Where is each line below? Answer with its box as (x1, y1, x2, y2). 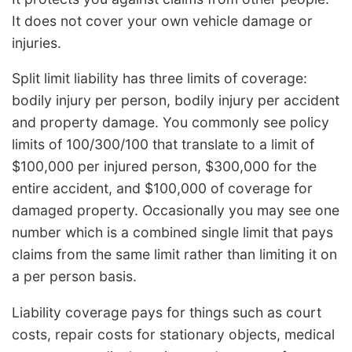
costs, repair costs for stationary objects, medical (12, 325, 335, 343)
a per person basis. (12, 268, 137, 285)
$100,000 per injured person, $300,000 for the (12, 158, 317, 175)
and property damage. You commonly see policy (12, 114, 329, 131)
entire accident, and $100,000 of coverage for (12, 180, 313, 197)
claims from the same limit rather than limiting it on (12, 246, 337, 263)
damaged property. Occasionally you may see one (12, 202, 339, 219)
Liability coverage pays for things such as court (12, 303, 321, 321)
